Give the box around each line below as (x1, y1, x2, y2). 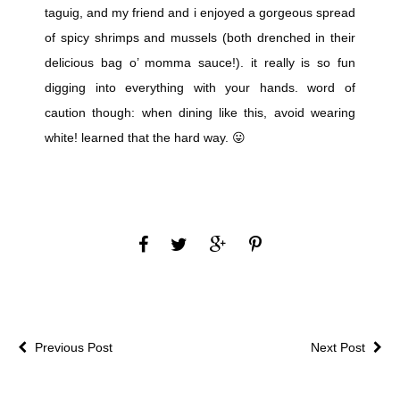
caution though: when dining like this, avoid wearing (45, 105, 355, 121)
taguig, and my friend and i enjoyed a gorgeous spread (45, 5, 355, 21)
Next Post (311, 340, 369, 355)
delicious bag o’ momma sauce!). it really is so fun (45, 55, 355, 71)
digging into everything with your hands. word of (45, 80, 355, 96)
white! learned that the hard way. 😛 (45, 130, 246, 146)
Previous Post (31, 340, 112, 355)
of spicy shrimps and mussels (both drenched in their (45, 30, 355, 46)
